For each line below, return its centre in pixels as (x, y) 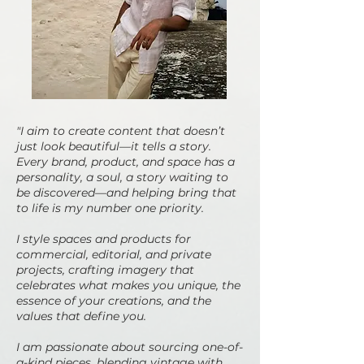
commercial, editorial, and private (114, 254)
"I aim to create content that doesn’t (121, 131)
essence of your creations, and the (114, 301)
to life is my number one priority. (110, 208)
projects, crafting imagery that (105, 270)
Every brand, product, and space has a (126, 162)
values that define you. (81, 316)
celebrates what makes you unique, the (128, 285)
